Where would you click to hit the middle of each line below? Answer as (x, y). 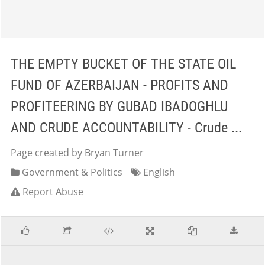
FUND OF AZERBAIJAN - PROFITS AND (119, 85)
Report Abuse (53, 192)
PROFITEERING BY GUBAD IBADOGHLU (119, 106)
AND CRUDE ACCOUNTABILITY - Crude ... (126, 128)
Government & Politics (71, 172)
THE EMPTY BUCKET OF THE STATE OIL (123, 64)
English (158, 172)
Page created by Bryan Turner (77, 153)
